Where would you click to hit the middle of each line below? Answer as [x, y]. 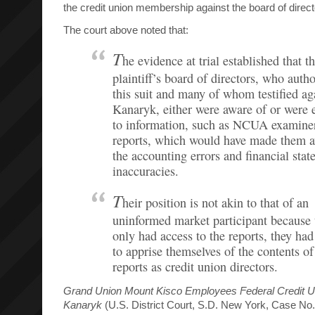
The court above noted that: [126, 30]
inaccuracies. [146, 171]
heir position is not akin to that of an [216, 202]
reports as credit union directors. [195, 266]
